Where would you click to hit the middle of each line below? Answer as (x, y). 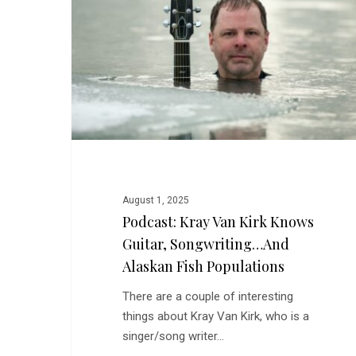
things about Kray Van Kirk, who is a (215, 317)
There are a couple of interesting (207, 297)
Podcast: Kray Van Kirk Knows (218, 222)
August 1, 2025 (155, 201)
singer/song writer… (173, 337)
